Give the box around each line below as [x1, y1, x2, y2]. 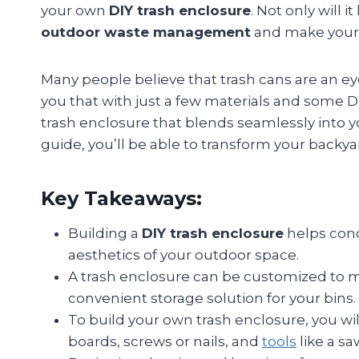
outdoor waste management [41, 24, 251, 41]
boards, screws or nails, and [68, 333, 262, 350]
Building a [68, 225, 142, 242]
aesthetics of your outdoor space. [68, 247, 299, 264]
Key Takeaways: [41, 187, 202, 211]
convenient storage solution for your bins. [68, 290, 356, 307]
